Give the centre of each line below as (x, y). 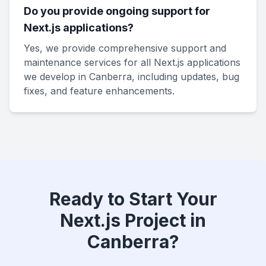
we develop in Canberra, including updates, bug (132, 77)
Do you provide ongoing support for (117, 11)
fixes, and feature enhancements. (99, 91)
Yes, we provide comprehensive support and (125, 48)
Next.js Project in (133, 220)
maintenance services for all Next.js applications (132, 62)
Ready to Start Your (133, 199)
